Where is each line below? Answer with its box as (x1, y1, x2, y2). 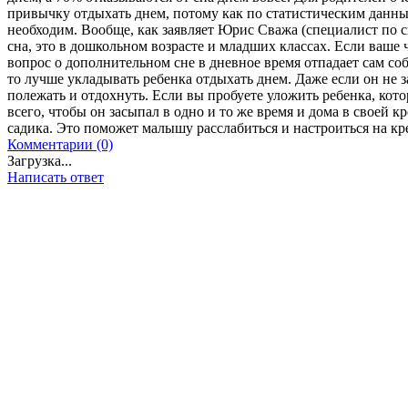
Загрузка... (7, 153, 72, 169)
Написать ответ (7, 169, 104, 186)
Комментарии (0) (7, 137, 113, 153)
